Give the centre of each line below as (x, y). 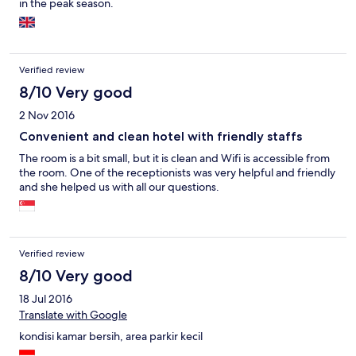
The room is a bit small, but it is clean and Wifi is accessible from (174, 159)
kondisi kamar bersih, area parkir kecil (111, 337)
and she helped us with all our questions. (119, 187)
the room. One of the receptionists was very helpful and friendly (177, 173)
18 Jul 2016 (46, 299)
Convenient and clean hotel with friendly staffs (161, 137)
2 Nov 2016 (47, 116)
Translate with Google (73, 315)
